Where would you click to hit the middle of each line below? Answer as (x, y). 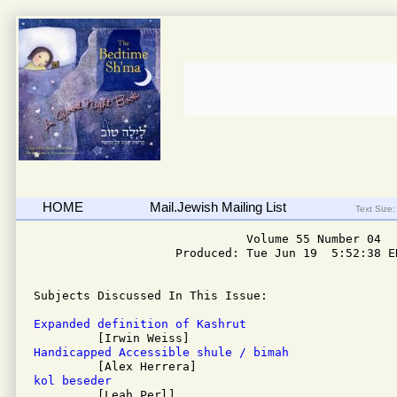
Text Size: (374, 209)
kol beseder (73, 381)
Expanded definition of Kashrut (140, 324)
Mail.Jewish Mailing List (218, 207)
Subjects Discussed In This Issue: (154, 296)
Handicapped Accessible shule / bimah (161, 352)
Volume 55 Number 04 (207, 239)
